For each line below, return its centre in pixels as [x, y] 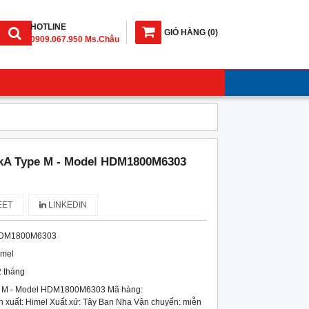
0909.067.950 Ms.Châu [75, 39]
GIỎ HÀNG [185, 32]
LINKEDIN [66, 205]
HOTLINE [48, 27]
